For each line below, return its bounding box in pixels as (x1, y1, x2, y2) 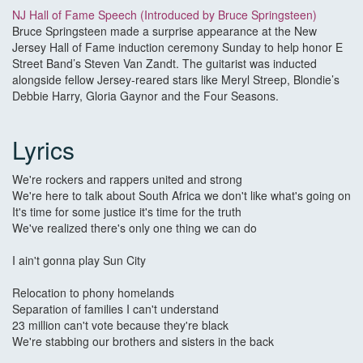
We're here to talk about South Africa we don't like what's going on (12, 187, 351, 204)
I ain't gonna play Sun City (12, 252, 146, 269)
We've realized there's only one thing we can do (12, 220, 257, 237)
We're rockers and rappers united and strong (12, 171, 242, 188)
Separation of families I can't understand (12, 301, 219, 318)
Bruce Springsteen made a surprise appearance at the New (12, 23, 317, 40)
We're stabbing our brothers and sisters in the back (12, 333, 274, 350)
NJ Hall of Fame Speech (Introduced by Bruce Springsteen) (12, 6, 317, 23)
